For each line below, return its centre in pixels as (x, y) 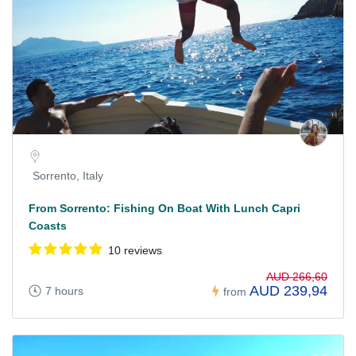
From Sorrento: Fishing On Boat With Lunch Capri (164, 209)
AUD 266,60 (297, 277)
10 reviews (135, 251)
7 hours (64, 291)
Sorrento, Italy (68, 176)
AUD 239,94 (288, 291)
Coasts (48, 226)
